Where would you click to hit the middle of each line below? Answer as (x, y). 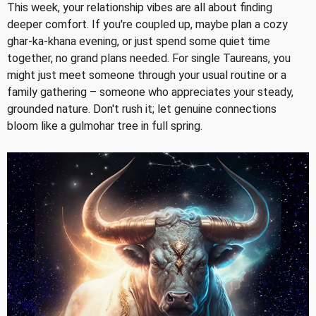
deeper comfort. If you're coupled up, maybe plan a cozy (147, 24)
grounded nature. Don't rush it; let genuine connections (142, 109)
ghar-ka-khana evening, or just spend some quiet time (139, 41)
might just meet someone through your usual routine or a (147, 75)
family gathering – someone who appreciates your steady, (150, 92)
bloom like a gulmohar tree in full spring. (105, 126)
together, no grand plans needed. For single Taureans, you (149, 58)
